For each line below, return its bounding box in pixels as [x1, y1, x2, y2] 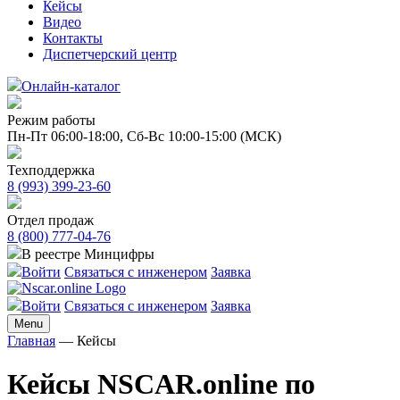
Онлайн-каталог [21, 79, 121, 94]
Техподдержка [7, 162, 95, 178]
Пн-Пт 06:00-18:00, [7, 129, 127, 144]
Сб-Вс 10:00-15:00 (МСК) [127, 129, 281, 144]
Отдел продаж [7, 212, 94, 228]
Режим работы [7, 112, 96, 128]
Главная [7, 333, 55, 348]
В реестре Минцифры [21, 246, 154, 262]
